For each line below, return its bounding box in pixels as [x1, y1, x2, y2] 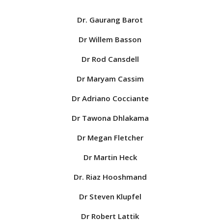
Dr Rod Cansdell [81, 54, 139, 64]
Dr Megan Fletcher [77, 133, 143, 142]
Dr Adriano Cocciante [71, 93, 149, 103]
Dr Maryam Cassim [76, 74, 144, 83]
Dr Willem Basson [79, 34, 141, 44]
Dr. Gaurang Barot [77, 15, 143, 25]
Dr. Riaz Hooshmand [73, 172, 147, 182]
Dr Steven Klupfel [79, 192, 141, 201]
